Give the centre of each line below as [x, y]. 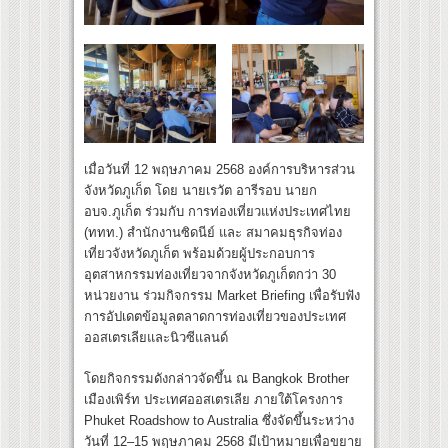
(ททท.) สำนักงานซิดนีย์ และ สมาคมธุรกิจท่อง [213, 233]
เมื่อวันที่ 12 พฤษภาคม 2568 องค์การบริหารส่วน [219, 170]
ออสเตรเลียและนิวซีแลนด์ [156, 338]
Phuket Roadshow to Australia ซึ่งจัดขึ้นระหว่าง [219, 421]
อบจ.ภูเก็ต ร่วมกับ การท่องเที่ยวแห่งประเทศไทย [217, 212]
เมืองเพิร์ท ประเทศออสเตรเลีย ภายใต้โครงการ [213, 400]
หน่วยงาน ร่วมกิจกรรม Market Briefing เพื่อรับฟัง [222, 296]
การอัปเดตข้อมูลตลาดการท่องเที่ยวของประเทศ [215, 317]
